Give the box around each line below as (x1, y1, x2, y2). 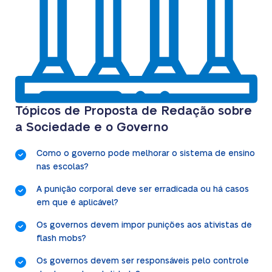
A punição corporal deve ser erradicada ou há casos (36, 185, 249, 194)
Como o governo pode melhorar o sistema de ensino (36, 149, 255, 158)
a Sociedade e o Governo (15, 121, 168, 134)
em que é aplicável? (36, 199, 118, 208)
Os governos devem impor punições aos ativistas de (36, 221, 252, 230)
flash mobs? (36, 234, 86, 243)
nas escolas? (36, 163, 89, 172)
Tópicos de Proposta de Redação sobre (15, 105, 252, 118)
